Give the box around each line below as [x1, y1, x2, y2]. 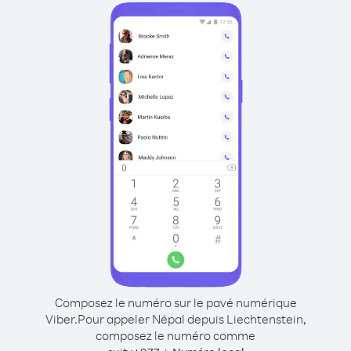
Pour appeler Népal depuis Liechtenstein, [77, 311, 306, 327]
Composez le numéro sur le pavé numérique [54, 295, 297, 310]
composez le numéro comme [96, 327, 255, 343]
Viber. [45, 311, 78, 327]
